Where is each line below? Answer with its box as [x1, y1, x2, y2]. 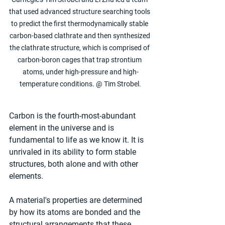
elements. [9, 171, 43, 181]
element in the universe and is [9, 123, 116, 133]
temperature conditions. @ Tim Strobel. [20, 79, 141, 88]
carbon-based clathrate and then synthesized [9, 31, 152, 40]
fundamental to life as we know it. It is [9, 135, 146, 145]
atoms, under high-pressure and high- [22, 67, 139, 76]
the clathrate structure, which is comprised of [10, 43, 151, 52]
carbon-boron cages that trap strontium [18, 55, 143, 64]
